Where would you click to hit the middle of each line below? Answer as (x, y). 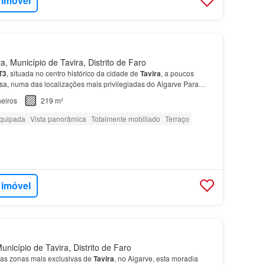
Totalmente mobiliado (125, 119)
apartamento (64, 94)
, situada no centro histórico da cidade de (73, 73)
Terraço (177, 119)
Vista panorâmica (58, 119)
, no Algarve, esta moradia (156, 258)
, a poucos (177, 73)
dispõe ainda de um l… (124, 94)
